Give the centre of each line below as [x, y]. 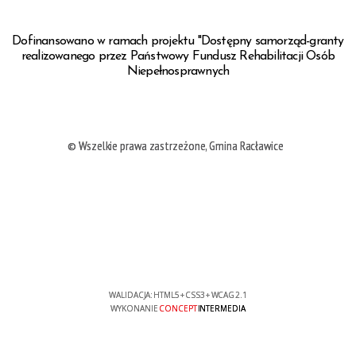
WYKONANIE [135, 308]
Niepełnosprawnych [178, 72]
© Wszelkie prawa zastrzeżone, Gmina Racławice [176, 145]
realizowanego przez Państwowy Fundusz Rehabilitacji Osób [178, 56]
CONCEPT [178, 308]
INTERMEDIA [221, 308]
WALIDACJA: [132, 295]
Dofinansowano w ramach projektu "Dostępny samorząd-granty [178, 41]
